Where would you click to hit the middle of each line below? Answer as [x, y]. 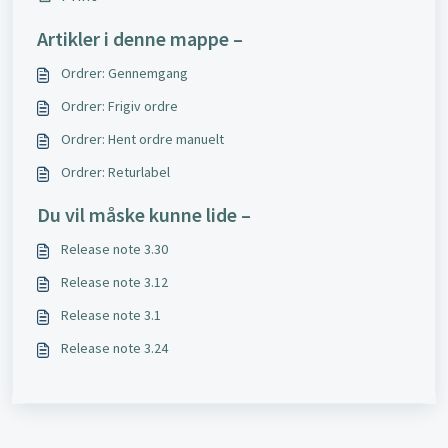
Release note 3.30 [114, 249]
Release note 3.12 [114, 282]
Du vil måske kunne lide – [144, 215]
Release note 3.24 [114, 348]
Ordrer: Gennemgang [124, 73]
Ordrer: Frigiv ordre [119, 106]
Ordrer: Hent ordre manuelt [142, 139]
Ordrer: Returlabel [115, 172]
